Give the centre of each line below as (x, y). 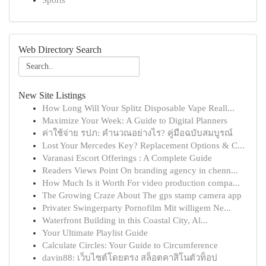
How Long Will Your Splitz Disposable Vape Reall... (138, 108)
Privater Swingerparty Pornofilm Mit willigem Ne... (137, 208)
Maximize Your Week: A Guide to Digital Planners (135, 121)
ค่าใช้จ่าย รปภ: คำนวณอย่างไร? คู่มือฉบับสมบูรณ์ (137, 133)
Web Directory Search (60, 50)
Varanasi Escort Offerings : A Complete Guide (127, 158)
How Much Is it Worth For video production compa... (141, 183)
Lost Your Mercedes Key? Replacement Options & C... (143, 145)
